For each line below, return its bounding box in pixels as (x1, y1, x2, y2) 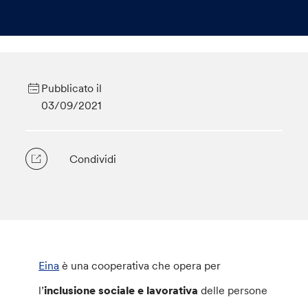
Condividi (69, 152, 117, 166)
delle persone (198, 283, 268, 297)
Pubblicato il (41, 81, 102, 95)
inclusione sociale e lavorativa (44, 283, 199, 297)
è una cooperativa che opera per (59, 258, 221, 272)
